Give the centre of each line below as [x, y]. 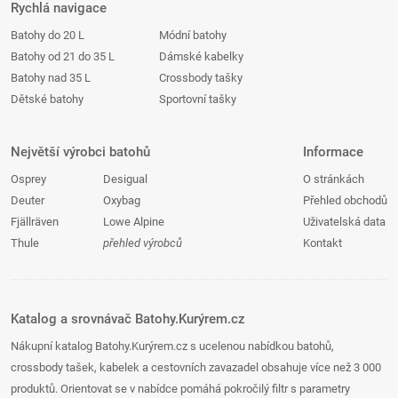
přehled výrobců [143, 243]
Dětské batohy [47, 99]
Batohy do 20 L [48, 35]
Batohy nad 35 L [51, 77]
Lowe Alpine [134, 221]
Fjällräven [35, 221]
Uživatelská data [344, 221]
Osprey [28, 179]
